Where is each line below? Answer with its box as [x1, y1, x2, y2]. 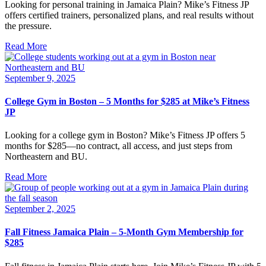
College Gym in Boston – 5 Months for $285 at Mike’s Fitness [5, 96, 249, 106]
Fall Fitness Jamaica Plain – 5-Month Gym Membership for [5, 227, 243, 237]
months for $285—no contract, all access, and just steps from [5, 141, 232, 151]
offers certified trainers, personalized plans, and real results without [5, 9, 254, 20]
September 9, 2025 [5, 72, 75, 83]
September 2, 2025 [5, 204, 75, 214]
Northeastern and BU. [5, 151, 87, 162]
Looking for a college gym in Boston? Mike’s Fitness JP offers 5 [5, 130, 245, 141]
